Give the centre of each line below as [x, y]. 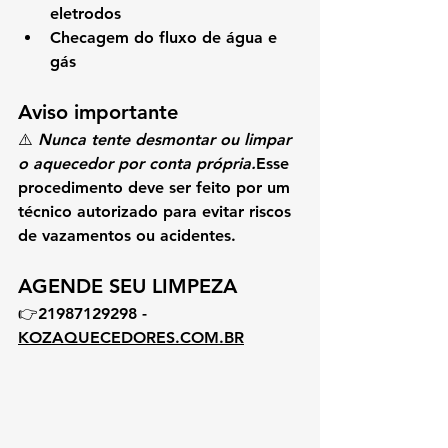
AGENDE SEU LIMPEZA [127, 286]
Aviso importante [98, 112]
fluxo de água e [220, 37]
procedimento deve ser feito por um [156, 187]
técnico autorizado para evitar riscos [157, 211]
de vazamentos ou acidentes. [127, 235]
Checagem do [104, 37]
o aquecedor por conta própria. [137, 163]
